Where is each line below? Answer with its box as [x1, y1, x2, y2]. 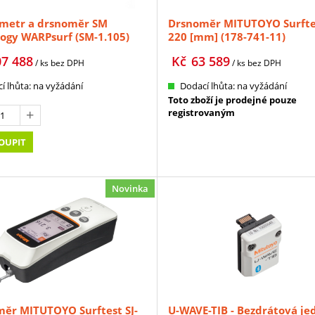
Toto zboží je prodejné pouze [167, 93, 297, 106]
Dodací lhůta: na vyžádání [179, 79, 287, 92]
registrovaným [167, 105, 235, 119]
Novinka [111, 181, 148, 195]
